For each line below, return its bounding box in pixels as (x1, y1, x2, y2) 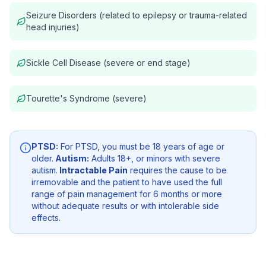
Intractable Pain (58, 165, 128, 175)
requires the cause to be (128, 165, 227, 175)
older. (31, 153, 53, 163)
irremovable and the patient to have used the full (31, 177, 222, 187)
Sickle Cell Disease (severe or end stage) (26, 58, 191, 68)
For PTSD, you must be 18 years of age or (58, 141, 224, 151)
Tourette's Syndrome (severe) (26, 93, 147, 103)
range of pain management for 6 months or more (31, 189, 222, 199)
